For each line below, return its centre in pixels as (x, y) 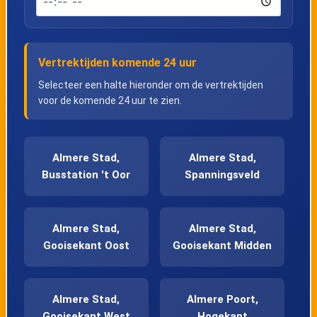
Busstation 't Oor (86, 175)
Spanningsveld (223, 175)
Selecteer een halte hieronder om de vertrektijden (150, 85)
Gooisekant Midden (223, 246)
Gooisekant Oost (86, 246)
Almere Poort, (222, 300)
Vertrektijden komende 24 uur (117, 63)
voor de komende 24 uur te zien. (110, 101)
